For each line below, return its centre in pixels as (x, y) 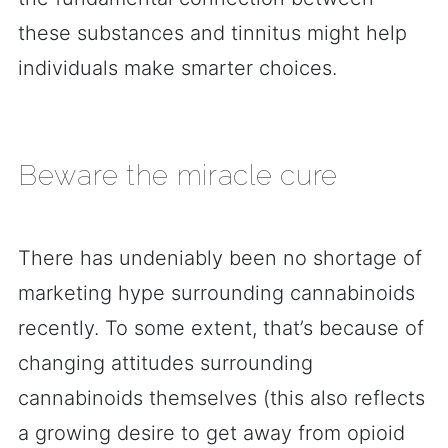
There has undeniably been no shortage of (220, 258)
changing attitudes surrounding (165, 363)
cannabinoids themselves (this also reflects (221, 398)
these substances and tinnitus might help (212, 33)
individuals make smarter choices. (177, 68)
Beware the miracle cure (178, 175)
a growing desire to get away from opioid (211, 433)
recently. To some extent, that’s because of (221, 328)
